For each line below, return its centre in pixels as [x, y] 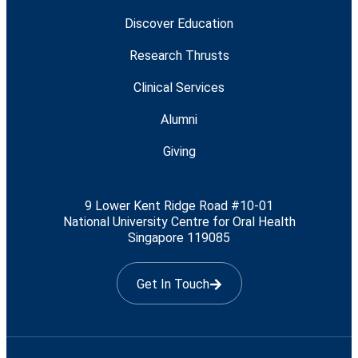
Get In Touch [173, 284]
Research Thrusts [179, 55]
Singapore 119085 [179, 237]
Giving [179, 151]
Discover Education [179, 23]
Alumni [179, 119]
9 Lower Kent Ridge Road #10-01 [179, 205]
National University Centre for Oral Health [179, 221]
